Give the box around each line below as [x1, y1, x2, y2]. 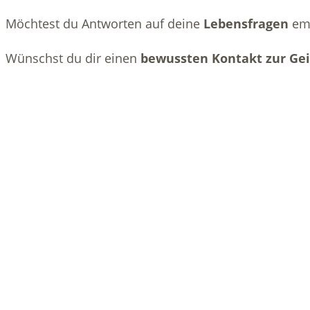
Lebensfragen [203, 15, 289, 32]
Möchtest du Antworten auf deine [6, 15, 203, 32]
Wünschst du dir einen [6, 49, 140, 66]
